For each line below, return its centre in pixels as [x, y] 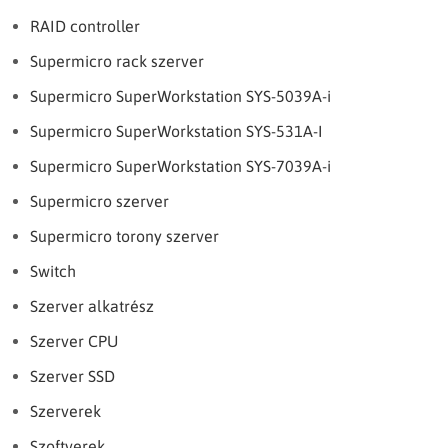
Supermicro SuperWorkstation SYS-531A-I [176, 131]
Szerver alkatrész [92, 306]
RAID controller [85, 26]
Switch [53, 271]
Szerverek [65, 411]
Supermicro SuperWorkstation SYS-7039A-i [180, 166]
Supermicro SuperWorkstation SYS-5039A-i [180, 96]
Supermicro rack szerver [117, 61]
